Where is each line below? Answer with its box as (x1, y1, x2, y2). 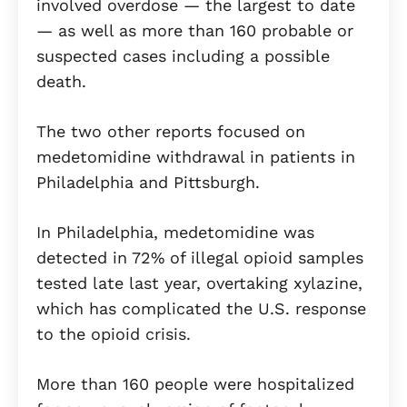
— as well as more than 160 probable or (36, 21, 353, 41)
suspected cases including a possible (36, 46, 330, 66)
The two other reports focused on (36, 122, 305, 142)
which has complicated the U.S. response (36, 299, 366, 319)
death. (36, 72, 86, 92)
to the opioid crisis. (36, 324, 191, 344)
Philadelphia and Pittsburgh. (36, 173, 260, 193)
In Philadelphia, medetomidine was (36, 223, 314, 243)
